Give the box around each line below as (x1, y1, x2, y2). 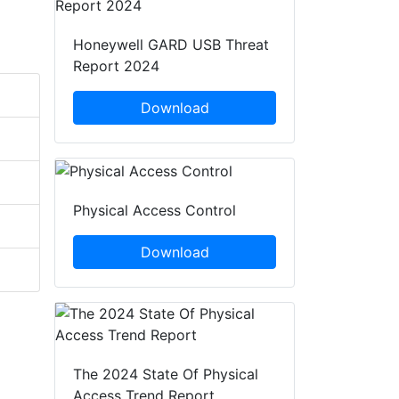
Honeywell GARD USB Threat (73, 36, 269, 54)
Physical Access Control (73, 201, 236, 220)
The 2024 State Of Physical (73, 365, 258, 384)
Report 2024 (73, 57, 159, 76)
